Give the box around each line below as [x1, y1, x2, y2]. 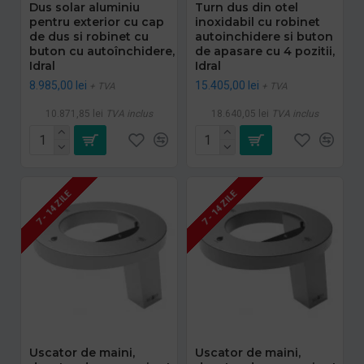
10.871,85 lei [45, 107, 103, 119]
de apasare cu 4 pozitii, [194, 43, 335, 58]
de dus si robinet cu [29, 28, 149, 44]
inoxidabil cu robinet [194, 14, 320, 29]
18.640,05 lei [210, 107, 269, 119]
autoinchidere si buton [194, 28, 333, 44]
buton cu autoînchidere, [29, 43, 175, 58]
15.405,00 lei [194, 78, 259, 92]
